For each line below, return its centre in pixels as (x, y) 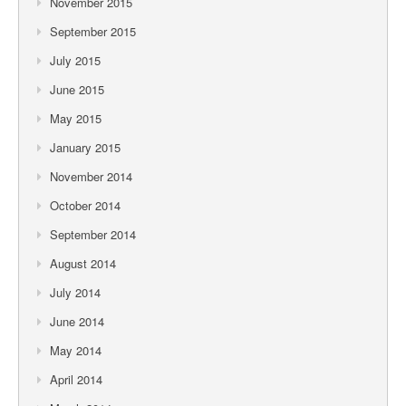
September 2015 (93, 31)
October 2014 (85, 205)
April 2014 (76, 379)
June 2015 (77, 89)
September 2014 (93, 234)
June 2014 (77, 321)
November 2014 (91, 176)
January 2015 (85, 147)
